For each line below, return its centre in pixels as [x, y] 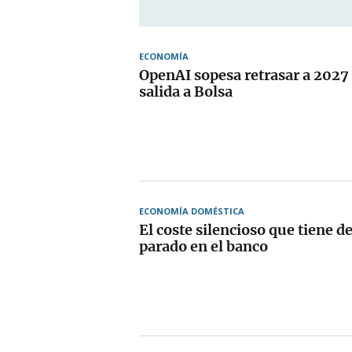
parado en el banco [203, 246]
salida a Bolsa [186, 91]
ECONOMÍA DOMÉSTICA [192, 211]
